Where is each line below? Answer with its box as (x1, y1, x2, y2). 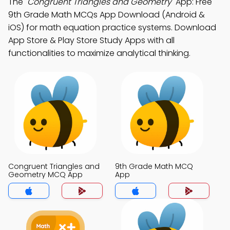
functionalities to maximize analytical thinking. (8, 47, 190, 59)
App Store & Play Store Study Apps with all (8, 34, 175, 46)
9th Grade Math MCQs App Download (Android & (8, 9, 205, 21)
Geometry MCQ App (8, 169, 83, 180)
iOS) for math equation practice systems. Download (8, 22, 216, 33)
